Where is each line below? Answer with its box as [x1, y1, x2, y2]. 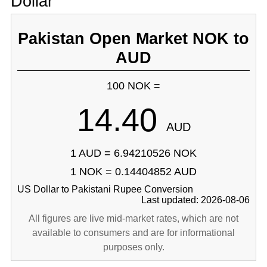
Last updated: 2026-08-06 [141, 195, 250, 205]
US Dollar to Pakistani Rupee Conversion [17, 184, 193, 194]
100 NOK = [107, 80, 160, 92]
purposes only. [103, 242, 164, 252]
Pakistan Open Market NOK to [18, 29, 249, 48]
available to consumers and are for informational [32, 228, 235, 238]
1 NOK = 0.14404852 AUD [70, 166, 197, 178]
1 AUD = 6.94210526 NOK [70, 147, 197, 159]
